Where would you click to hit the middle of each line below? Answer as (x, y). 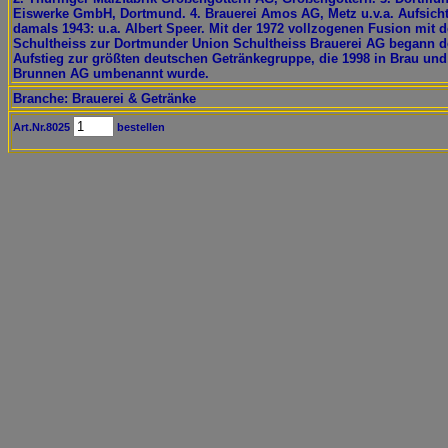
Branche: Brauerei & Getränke (104, 98)
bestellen (139, 127)
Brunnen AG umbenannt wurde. (111, 73)
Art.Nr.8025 (43, 127)
